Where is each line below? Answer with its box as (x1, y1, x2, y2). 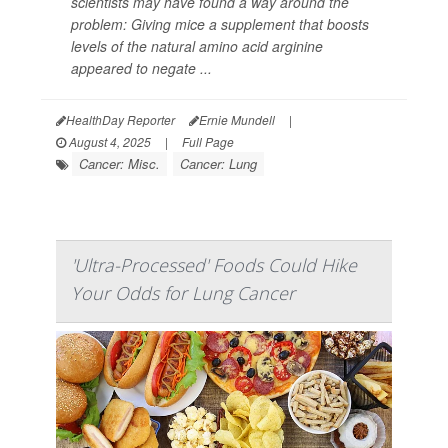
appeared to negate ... (71, 58, 212, 79)
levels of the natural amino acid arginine (71, 36, 323, 57)
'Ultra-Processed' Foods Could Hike (71, 253, 357, 278)
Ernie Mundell (199, 111, 275, 129)
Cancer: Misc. (79, 154, 160, 174)
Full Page (182, 133, 234, 151)
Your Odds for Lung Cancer (71, 281, 295, 306)
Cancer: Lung (180, 154, 257, 174)
